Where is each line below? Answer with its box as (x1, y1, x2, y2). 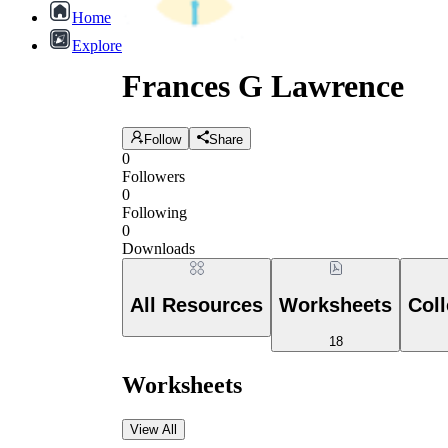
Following (122, 203, 187, 221)
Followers (122, 167, 185, 185)
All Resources (130, 294, 263, 317)
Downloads (122, 239, 195, 257)
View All (130, 421, 177, 437)
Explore (72, 37, 122, 54)
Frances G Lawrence (122, 68, 404, 105)
